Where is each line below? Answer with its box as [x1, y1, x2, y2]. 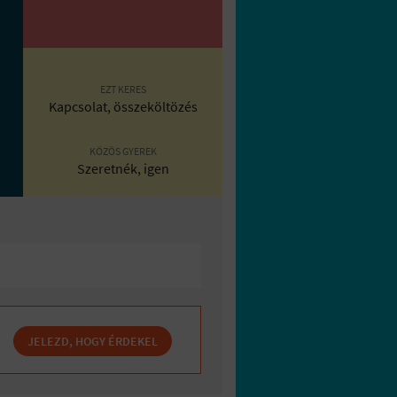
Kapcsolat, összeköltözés [48, 97, 198, 115]
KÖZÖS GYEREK [89, 144, 157, 158]
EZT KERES [99, 82, 146, 96]
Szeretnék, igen [76, 159, 169, 177]
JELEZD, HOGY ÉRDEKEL [27, 333, 158, 349]
